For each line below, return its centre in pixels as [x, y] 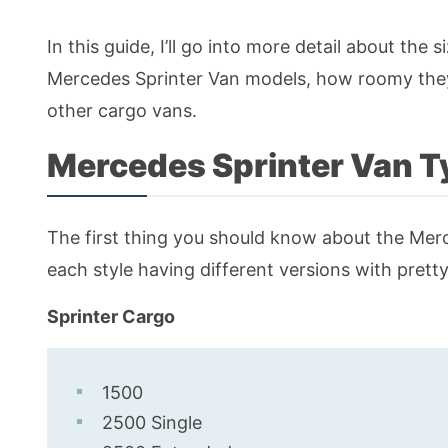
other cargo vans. [122, 110]
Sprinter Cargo [111, 316]
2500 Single [152, 422]
